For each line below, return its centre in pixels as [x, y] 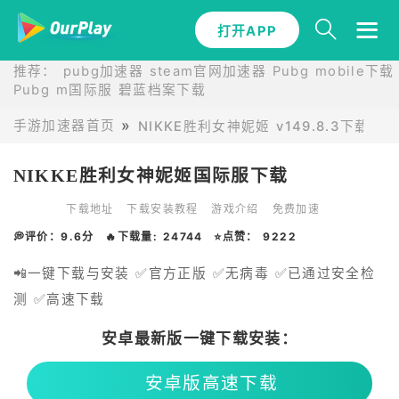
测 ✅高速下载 [59, 300]
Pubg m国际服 [63, 90]
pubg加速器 [103, 71]
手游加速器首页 [64, 125]
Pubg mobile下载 [333, 71]
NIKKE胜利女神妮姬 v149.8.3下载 [253, 126]
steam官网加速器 [208, 71]
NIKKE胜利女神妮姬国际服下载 [151, 175]
